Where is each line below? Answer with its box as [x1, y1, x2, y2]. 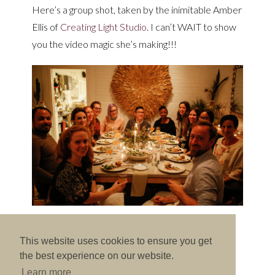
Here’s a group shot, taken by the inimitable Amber [32, 4, 242, 16]
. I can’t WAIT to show [147, 21, 237, 33]
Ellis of [32, 21, 61, 33]
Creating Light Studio [60, 21, 147, 33]
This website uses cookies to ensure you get [20, 236, 212, 247]
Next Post [153, 252, 196, 264]
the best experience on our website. [20, 250, 174, 261]
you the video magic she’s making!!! [32, 38, 177, 50]
